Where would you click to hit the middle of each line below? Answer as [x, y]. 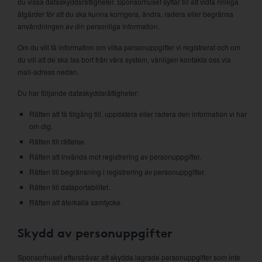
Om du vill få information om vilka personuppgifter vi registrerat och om [129, 47]
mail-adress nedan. [48, 72]
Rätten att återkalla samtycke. [76, 202]
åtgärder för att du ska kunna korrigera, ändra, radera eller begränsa [125, 14]
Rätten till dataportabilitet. [70, 187]
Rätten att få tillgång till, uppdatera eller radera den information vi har [138, 114]
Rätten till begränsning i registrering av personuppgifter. [117, 172]
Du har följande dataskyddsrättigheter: [78, 93]
